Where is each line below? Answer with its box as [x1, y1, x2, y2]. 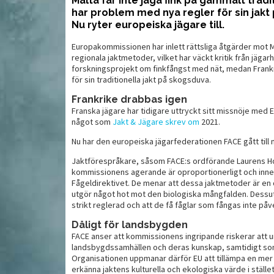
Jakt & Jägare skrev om [113, 116, 199, 127]
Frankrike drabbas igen [72, 93, 187, 105]
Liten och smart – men [98, 30, 213, 42]
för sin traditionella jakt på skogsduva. [72, 73, 211, 85]
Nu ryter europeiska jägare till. [72, 18, 224, 31]
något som [72, 116, 113, 127]
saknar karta [98, 41, 165, 53]
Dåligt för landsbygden [72, 218, 188, 231]
